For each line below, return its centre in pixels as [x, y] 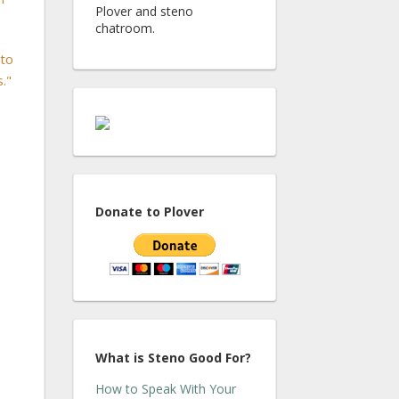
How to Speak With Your [166, 388]
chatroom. [125, 28]
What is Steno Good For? [173, 357]
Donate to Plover [150, 212]
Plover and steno [144, 11]
